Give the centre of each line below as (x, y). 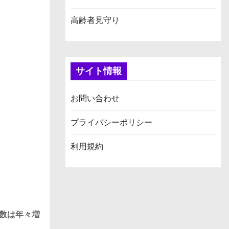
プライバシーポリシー (111, 122)
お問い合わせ (95, 98)
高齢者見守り (95, 20)
